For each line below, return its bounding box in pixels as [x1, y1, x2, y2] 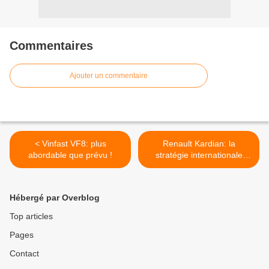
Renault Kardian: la [162, 139, 235, 149]
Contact [10, 249, 39, 259]
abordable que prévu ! [28, 150, 112, 160]
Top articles [10, 211, 53, 222]
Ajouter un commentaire [70, 71, 148, 80]
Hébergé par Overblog [10, 193, 100, 203]
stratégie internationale [155, 150, 243, 160]
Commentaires [10, 39, 93, 53]
